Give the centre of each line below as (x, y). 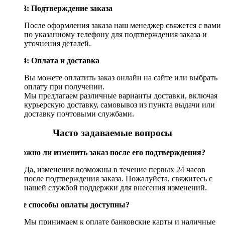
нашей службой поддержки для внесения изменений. (116, 188)
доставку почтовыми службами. (79, 114)
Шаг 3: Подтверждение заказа (58, 8)
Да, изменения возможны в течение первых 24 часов (115, 170)
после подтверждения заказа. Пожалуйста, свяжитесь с (118, 179)
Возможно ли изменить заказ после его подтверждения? (105, 153)
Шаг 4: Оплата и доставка (52, 60)
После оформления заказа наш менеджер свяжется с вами (123, 25)
